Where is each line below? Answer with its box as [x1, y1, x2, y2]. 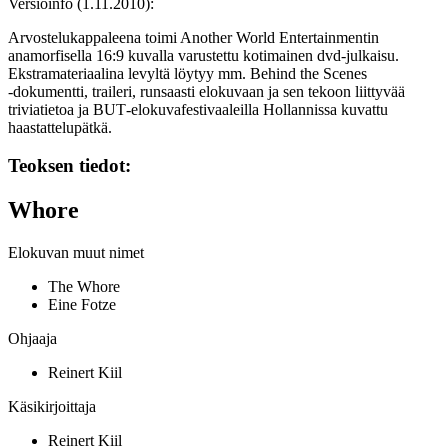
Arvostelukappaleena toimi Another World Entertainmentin [8, 28, 379, 46]
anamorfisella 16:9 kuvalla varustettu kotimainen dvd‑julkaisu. [8, 46, 399, 64]
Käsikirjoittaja [8, 398, 96, 416]
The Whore [48, 278, 120, 296]
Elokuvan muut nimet [8, 244, 144, 262]
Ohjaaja [8, 330, 57, 348]
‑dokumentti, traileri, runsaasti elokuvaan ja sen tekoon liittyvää [8, 82, 405, 100]
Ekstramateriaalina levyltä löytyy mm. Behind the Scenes [8, 64, 367, 82]
